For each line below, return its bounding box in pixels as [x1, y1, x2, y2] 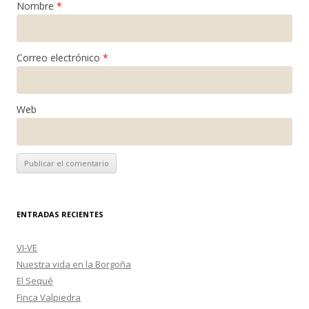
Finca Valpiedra [17, 290, 81, 303]
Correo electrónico [17, 50, 103, 64]
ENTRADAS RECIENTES [17, 208, 103, 219]
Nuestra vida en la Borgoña [17, 257, 131, 270]
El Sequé [17, 274, 53, 287]
